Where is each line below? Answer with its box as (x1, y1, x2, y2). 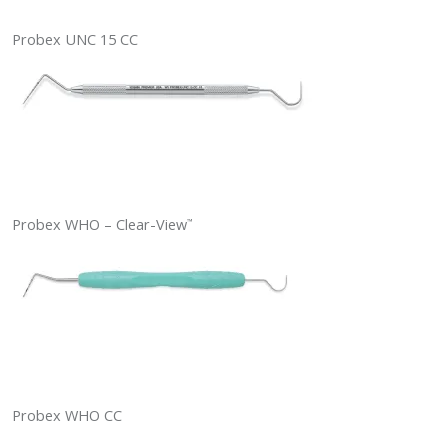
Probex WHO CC (12, 406, 122, 426)
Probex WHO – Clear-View (12, 215, 187, 235)
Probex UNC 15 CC (12, 30, 138, 50)
